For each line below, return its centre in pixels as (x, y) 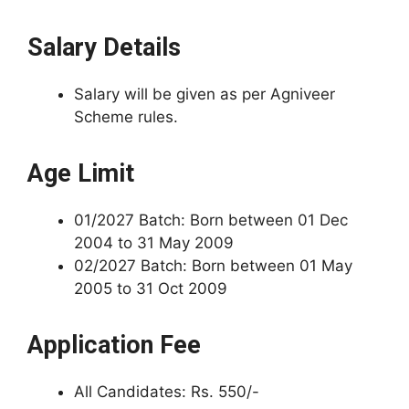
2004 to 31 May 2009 (154, 242)
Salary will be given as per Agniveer (204, 94)
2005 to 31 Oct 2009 (151, 288)
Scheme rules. (126, 116)
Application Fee (114, 345)
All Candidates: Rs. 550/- (167, 391)
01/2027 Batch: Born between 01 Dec (211, 220)
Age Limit (81, 173)
